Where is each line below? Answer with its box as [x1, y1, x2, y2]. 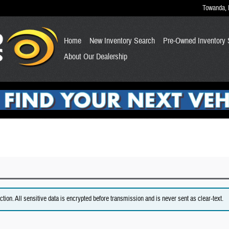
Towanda [202, 4, 225, 12]
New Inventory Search [89, 36, 155, 46]
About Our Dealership [63, 52, 127, 62]
